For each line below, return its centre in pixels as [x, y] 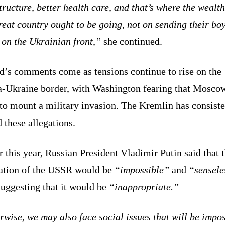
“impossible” [142, 170]
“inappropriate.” [144, 187]
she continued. [132, 41]
